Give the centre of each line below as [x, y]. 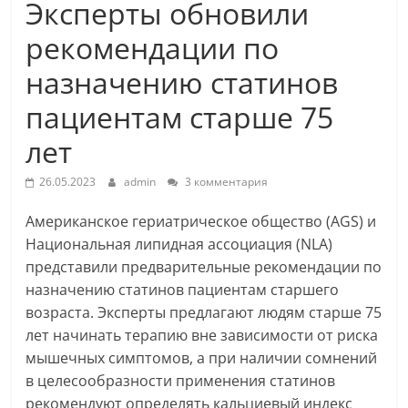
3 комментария [225, 182]
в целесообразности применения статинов [181, 381]
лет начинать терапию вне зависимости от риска [202, 335]
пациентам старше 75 [180, 117]
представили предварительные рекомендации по [204, 267]
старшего [305, 290]
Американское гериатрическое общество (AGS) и [201, 221]
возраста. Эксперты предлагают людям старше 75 [204, 312]
